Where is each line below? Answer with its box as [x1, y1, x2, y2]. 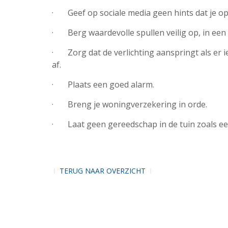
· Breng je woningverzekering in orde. [52, 99, 207, 110]
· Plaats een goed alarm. [52, 79, 154, 91]
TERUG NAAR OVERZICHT [60, 166, 146, 176]
